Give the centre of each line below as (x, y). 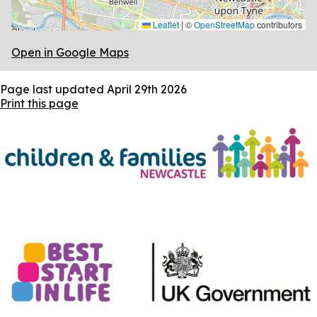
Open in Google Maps (70, 52)
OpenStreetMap (224, 24)
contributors (278, 24)
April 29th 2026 (147, 89)
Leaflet (165, 24)
